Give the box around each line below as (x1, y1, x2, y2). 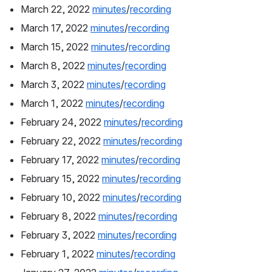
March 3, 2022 (21, 78, 87, 91)
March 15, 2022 (21, 41, 91, 53)
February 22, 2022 (21, 135, 103, 148)
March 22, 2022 (21, 3, 92, 16)
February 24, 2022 (21, 116, 104, 129)
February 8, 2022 (21, 210, 98, 223)
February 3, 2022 (21, 229, 98, 242)
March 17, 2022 (21, 22, 90, 35)
